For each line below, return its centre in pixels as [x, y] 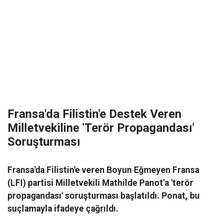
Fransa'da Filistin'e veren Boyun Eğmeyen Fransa [103, 170]
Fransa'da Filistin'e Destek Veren [94, 114]
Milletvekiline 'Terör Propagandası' [101, 128]
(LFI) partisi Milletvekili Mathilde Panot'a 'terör [100, 183]
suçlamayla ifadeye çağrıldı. [63, 209]
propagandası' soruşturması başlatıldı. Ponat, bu [104, 196]
